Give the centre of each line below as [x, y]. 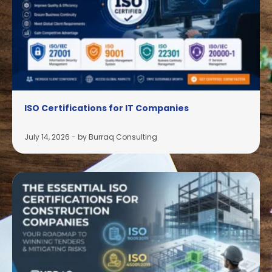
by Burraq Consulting [117, 137]
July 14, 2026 [47, 137]
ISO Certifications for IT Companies [107, 108]
